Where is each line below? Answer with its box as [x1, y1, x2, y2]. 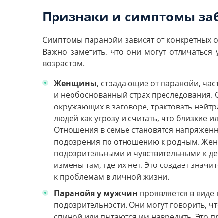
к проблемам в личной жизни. [54, 171, 169, 182]
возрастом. [42, 57, 85, 69]
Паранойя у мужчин [54, 188, 138, 199]
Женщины [54, 78, 97, 89]
